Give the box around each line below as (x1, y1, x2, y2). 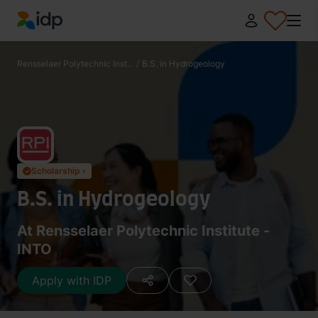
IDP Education (16, 31, 92, 45)
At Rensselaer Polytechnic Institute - (17, 222, 270, 239)
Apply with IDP (32, 273, 111, 287)
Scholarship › (31, 165, 86, 176)
